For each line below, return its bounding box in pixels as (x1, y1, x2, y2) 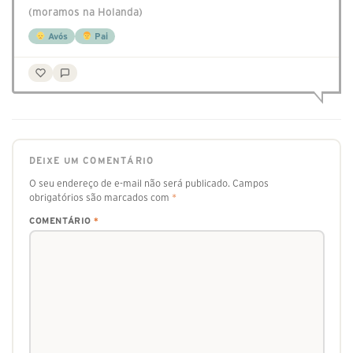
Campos (232, 177, 269, 188)
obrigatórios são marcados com (28, 191, 172, 203)
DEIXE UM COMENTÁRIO (28, 155, 154, 165)
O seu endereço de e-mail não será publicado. (28, 177, 230, 188)
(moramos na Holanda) (28, 6, 143, 19)
